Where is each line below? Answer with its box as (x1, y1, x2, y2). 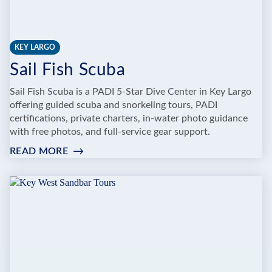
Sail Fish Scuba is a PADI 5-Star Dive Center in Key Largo (10, 86, 251, 97)
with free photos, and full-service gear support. (10, 126, 210, 137)
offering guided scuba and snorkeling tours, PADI (10, 100, 217, 110)
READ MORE (10, 146, 68, 156)
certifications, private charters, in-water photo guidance (10, 113, 248, 123)
